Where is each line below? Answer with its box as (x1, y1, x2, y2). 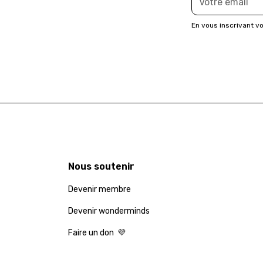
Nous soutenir (68, 160, 134, 172)
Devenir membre (68, 184, 131, 194)
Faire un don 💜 (68, 227, 126, 238)
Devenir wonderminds (68, 205, 150, 216)
